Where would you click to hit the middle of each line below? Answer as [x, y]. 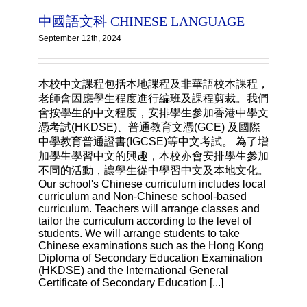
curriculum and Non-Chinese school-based [143, 196]
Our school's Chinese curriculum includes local [152, 184]
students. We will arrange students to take [139, 233]
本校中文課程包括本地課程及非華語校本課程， [153, 84]
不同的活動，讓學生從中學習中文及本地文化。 [153, 170]
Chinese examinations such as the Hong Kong [151, 246]
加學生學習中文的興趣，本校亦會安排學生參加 [153, 156]
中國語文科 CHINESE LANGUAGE [142, 21]
